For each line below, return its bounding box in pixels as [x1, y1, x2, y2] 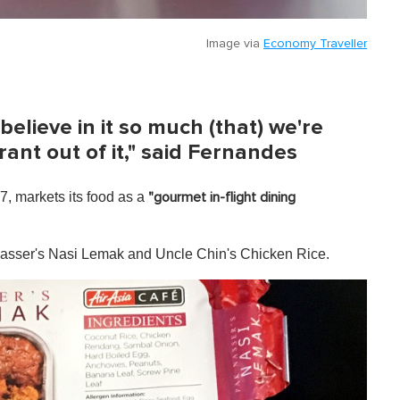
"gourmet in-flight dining [148, 190, 296, 205]
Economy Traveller [263, 37, 367, 51]
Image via [206, 37, 263, 51]
